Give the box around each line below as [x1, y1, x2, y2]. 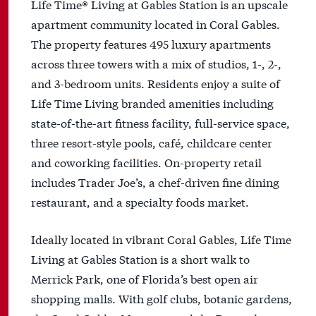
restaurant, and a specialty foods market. [31, 193, 249, 210]
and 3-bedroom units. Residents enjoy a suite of [31, 75, 280, 92]
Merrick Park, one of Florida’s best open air [31, 270, 258, 287]
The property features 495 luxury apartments [31, 35, 271, 52]
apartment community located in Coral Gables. [31, 16, 280, 32]
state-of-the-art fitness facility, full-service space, [31, 114, 290, 131]
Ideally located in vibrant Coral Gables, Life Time [31, 231, 291, 248]
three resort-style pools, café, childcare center [31, 134, 272, 151]
